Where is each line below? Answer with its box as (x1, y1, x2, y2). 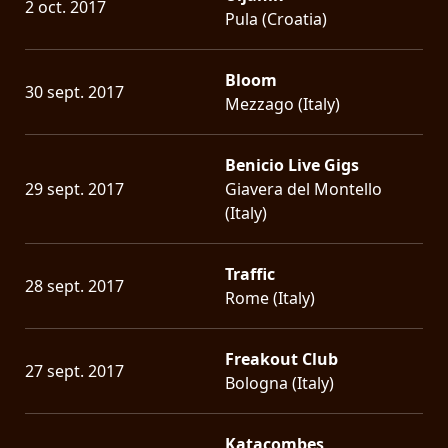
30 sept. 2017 (25, 80, 124, 103)
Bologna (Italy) (225, 371, 334, 394)
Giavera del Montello (225, 177, 382, 200)
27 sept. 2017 (25, 359, 124, 382)
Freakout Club (225, 347, 338, 370)
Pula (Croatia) (225, 7, 327, 30)
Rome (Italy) (225, 286, 315, 309)
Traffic (225, 262, 275, 285)
